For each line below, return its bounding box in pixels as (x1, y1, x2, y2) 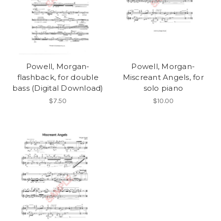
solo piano (143, 83, 183, 93)
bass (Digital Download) (12, 83, 104, 93)
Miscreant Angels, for (122, 73, 204, 82)
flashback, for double (17, 73, 99, 82)
